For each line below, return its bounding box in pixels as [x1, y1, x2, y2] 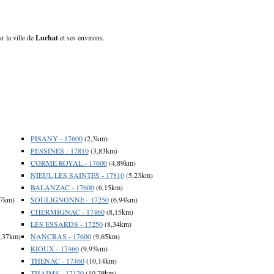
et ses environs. [58, 32, 105, 42]
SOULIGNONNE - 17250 [30, 194, 109, 204]
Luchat [35, 32, 58, 43]
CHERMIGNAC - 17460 [30, 206, 105, 217]
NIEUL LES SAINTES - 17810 [30, 169, 124, 180]
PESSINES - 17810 [30, 145, 89, 155]
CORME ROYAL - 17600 [30, 157, 107, 168]
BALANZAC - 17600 [30, 182, 94, 192]
